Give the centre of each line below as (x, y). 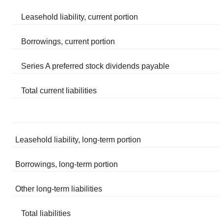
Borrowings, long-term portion (67, 164)
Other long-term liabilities (59, 189)
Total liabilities (46, 213)
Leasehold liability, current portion (80, 17)
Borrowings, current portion (68, 41)
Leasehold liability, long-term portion (78, 140)
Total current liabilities (59, 91)
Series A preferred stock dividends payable (96, 66)
